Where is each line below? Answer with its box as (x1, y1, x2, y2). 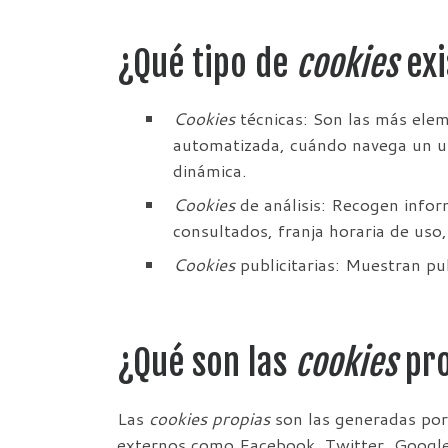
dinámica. (173, 159, 247, 183)
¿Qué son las (117, 341, 295, 386)
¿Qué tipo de (117, 42, 296, 87)
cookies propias (149, 407, 270, 431)
